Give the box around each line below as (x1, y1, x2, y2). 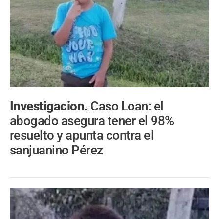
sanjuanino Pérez (10, 143, 103, 158)
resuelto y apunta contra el (10, 128, 154, 143)
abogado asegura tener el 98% (10, 113, 174, 129)
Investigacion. (10, 99, 91, 114)
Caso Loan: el (90, 99, 164, 114)
